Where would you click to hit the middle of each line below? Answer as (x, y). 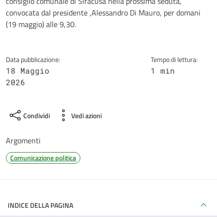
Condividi (37, 115)
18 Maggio (28, 70)
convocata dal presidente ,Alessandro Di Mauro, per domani (103, 13)
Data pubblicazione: (33, 59)
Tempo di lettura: (174, 59)
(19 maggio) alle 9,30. (41, 24)
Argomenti (23, 140)
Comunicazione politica (43, 158)
